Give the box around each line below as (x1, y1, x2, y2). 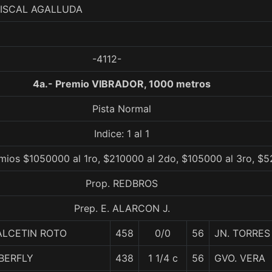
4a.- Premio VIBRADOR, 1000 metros (33, 78, 211, 90)
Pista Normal (92, 103, 151, 115)
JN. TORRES (214, 227, 270, 239)
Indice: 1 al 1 (94, 127, 149, 140)
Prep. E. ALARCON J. (73, 202, 170, 214)
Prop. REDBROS (86, 177, 158, 189)
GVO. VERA (214, 252, 265, 264)
